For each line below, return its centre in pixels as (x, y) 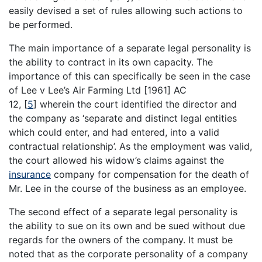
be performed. (41, 24)
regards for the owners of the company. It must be (121, 239)
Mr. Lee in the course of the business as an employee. (127, 188)
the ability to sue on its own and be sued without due (127, 225)
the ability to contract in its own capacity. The (111, 62)
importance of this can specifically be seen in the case (130, 76)
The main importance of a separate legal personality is (130, 48)
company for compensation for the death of (150, 174)
